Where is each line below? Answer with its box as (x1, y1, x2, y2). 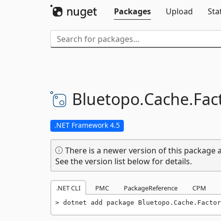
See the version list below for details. (55, 156, 192, 167)
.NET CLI (56, 184, 80, 192)
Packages (114, 6, 151, 17)
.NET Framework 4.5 (54, 120, 120, 130)
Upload (166, 6, 193, 17)
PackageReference (124, 184, 178, 192)
